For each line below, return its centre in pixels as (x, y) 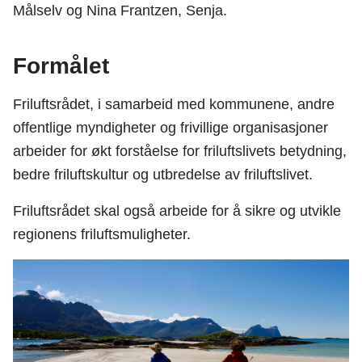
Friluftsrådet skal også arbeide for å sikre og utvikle (177, 211)
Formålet (61, 66)
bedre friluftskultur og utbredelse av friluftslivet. (163, 175)
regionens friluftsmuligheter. (102, 234)
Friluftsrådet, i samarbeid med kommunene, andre (174, 104)
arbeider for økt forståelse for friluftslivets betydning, (180, 151)
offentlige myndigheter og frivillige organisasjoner (170, 128)
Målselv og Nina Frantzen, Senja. (120, 11)
